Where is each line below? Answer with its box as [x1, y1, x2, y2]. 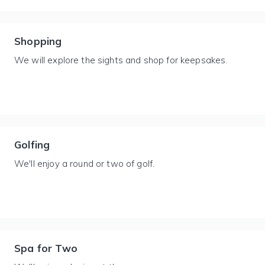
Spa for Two [14, 242, 77, 254]
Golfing [14, 138, 50, 151]
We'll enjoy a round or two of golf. [14, 158, 155, 169]
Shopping [14, 35, 62, 47]
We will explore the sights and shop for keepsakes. [14, 54, 228, 66]
